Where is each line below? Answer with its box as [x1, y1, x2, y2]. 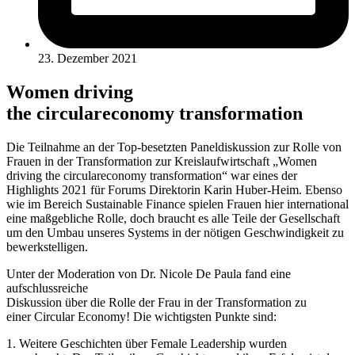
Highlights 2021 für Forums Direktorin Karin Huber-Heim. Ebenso [6, 182, 342, 197]
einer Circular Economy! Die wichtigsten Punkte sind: [6, 309, 277, 323]
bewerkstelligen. [6, 239, 88, 254]
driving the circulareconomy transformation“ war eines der [6, 168, 297, 182]
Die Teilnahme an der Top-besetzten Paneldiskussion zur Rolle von [6, 139, 342, 154]
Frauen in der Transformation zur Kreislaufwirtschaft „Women [6, 154, 317, 168]
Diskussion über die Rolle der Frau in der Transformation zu [6, 295, 307, 309]
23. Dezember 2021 [38, 51, 137, 65]
